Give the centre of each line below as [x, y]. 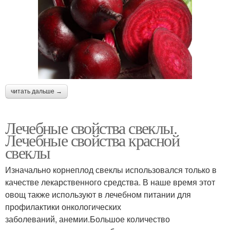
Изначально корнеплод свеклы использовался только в [111, 169]
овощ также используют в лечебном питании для [98, 194]
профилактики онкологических [63, 206]
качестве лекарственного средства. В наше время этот [110, 182]
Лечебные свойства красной [92, 140]
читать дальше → [36, 91]
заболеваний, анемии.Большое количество [88, 219]
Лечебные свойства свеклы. [91, 127]
